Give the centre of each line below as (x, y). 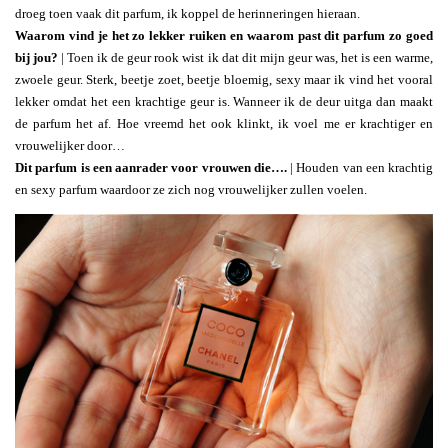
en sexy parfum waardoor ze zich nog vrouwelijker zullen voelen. (191, 189)
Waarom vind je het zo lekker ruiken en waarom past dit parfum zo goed (224, 35)
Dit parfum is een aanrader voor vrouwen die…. (151, 167)
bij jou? (37, 57)
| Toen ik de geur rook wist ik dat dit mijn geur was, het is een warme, (246, 57)
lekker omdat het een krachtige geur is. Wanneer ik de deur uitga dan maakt (224, 101)
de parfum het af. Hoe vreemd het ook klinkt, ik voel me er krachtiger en (224, 123)
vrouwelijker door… (70, 145)
